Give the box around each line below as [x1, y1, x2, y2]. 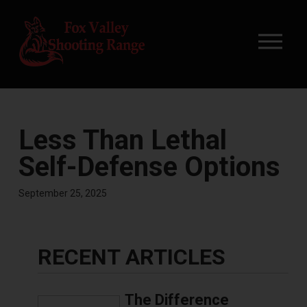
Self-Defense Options [18, 150, 280, 183]
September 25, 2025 [18, 187, 107, 199]
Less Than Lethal [18, 123, 227, 156]
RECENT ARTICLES [37, 244, 225, 271]
